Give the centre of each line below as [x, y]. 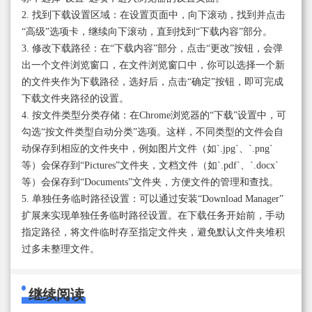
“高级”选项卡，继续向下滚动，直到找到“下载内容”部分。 [147, 31]
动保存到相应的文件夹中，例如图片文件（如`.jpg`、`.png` [147, 148]
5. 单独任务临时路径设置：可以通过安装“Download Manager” [153, 198]
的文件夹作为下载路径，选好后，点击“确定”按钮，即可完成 [153, 81]
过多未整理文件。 [61, 249]
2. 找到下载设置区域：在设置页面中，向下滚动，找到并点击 [154, 15]
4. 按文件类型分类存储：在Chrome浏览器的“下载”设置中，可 [154, 115]
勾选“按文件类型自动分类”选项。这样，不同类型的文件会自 [153, 132]
